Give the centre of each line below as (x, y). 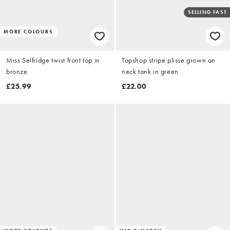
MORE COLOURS (28, 31)
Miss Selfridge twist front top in (53, 60)
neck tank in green (150, 71)
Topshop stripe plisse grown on (169, 60)
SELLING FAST (207, 12)
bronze (17, 71)
